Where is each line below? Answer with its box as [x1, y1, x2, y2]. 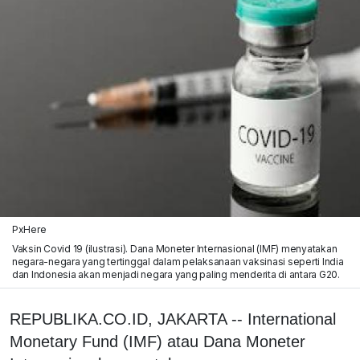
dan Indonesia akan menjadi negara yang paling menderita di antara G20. [11, 268, 341, 280]
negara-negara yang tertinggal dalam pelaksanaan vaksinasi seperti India [11, 255, 344, 268]
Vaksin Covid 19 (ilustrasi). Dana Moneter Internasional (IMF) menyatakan [11, 242, 337, 255]
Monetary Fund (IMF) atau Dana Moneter [10, 332, 305, 350]
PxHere [11, 223, 47, 235]
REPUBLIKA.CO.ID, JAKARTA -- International [10, 309, 336, 328]
